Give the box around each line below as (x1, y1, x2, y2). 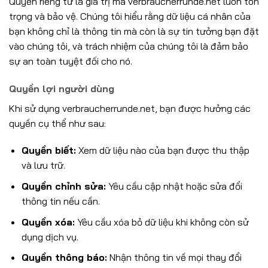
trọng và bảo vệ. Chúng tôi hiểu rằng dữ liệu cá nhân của (9, 10, 251, 22)
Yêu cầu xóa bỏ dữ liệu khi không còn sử (74, 215, 249, 228)
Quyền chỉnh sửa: (21, 179, 106, 192)
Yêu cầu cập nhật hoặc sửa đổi (105, 179, 242, 192)
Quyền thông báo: (21, 251, 107, 264)
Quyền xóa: (21, 215, 75, 228)
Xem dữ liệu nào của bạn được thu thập (75, 144, 249, 157)
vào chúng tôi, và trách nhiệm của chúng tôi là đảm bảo (9, 39, 248, 52)
